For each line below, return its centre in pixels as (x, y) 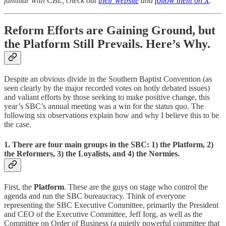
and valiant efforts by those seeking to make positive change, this (107, 97)
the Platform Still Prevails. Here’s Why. (107, 44)
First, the (19, 187)
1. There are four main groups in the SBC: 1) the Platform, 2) (109, 144)
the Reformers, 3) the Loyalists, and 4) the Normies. (92, 153)
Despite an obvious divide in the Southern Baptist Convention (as (108, 79)
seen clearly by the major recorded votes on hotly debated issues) (107, 88)
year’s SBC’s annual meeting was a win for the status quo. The (104, 106)
